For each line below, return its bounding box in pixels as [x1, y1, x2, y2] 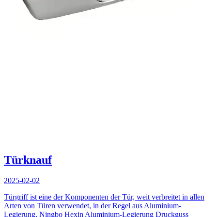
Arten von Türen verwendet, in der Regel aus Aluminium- [4, 201, 181, 210]
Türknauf [4, 153, 52, 166]
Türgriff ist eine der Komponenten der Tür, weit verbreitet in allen [4, 192, 204, 201]
